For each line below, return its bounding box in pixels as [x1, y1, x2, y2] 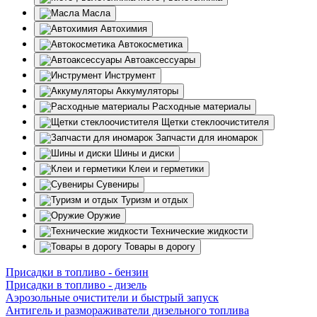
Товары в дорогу [125, 241, 195, 253]
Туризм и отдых [121, 195, 188, 206]
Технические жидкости [151, 226, 248, 237]
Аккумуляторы [116, 86, 178, 97]
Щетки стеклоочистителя [161, 117, 269, 128]
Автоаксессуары [125, 54, 195, 66]
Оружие [87, 210, 120, 221]
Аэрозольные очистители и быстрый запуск [6, 292, 219, 304]
